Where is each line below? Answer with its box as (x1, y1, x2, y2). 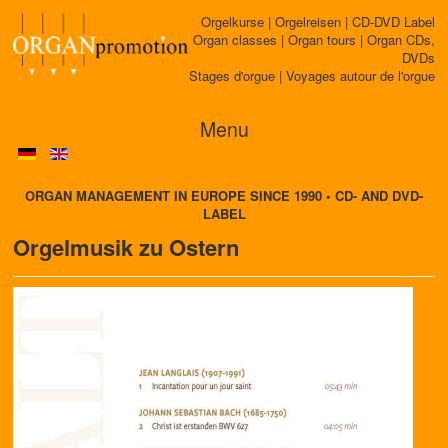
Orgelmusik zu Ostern (13, 231, 239, 263)
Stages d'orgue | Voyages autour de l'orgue (189, 66, 435, 85)
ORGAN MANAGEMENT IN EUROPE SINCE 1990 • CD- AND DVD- (25, 186, 423, 205)
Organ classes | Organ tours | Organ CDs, (193, 30, 435, 49)
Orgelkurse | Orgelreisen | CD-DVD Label (201, 12, 435, 31)
